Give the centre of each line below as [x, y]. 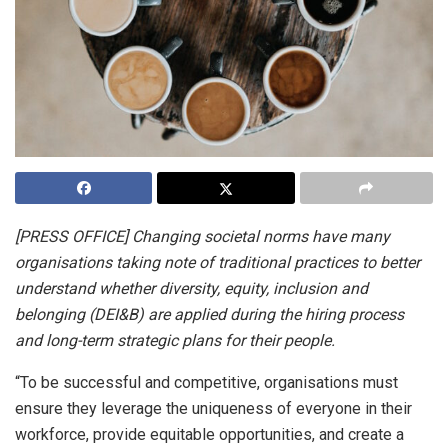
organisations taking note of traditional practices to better [217, 263]
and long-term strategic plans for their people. [175, 341]
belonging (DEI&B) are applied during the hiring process [209, 315]
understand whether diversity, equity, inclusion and [191, 289]
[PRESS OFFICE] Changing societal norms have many [202, 237]
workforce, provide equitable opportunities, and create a [209, 435]
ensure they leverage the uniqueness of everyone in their [213, 409]
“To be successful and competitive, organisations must [206, 383]
